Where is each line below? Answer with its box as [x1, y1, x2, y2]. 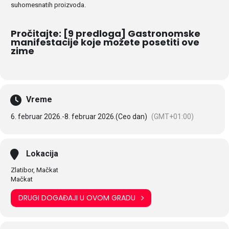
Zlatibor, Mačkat [11, 166, 58, 174]
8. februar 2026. [64, 112, 116, 121]
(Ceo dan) [116, 112, 147, 121]
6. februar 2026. [11, 112, 62, 121]
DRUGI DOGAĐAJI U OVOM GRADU [18, 193, 135, 203]
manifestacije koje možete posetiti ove [11, 35, 199, 49]
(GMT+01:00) [151, 112, 194, 121]
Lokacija [26, 148, 58, 158]
